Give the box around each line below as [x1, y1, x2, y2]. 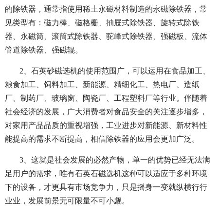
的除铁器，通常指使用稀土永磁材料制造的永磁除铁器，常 [5, 5, 207, 14]
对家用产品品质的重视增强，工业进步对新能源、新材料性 [5, 121, 207, 130]
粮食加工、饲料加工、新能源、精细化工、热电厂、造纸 [5, 80, 200, 89]
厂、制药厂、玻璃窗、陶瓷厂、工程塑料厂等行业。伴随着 [5, 94, 207, 103]
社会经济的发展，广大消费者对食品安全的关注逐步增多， [5, 108, 207, 116]
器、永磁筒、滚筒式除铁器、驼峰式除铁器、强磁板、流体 [5, 32, 207, 41]
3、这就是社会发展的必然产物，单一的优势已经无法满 [19, 156, 210, 164]
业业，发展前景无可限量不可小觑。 [5, 197, 129, 205]
